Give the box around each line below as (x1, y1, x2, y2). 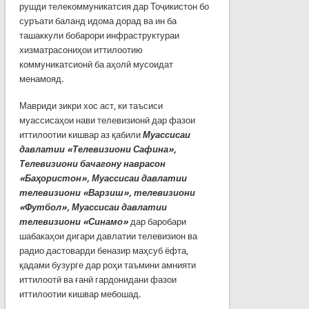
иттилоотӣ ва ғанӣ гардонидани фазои (19, 274, 177, 285)
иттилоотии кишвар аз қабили (19, 129, 143, 140)
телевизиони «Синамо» (19, 216, 128, 227)
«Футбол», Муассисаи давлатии (19, 201, 167, 212)
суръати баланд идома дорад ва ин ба (19, 15, 177, 26)
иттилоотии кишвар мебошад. (19, 288, 141, 299)
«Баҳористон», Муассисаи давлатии (19, 172, 187, 183)
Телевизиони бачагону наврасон (19, 158, 166, 169)
